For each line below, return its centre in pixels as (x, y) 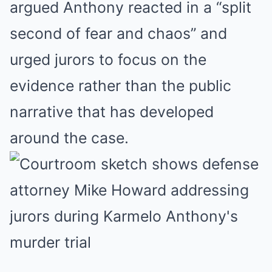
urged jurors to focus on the (108, 59)
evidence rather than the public (121, 86)
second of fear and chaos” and (118, 33)
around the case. (69, 138)
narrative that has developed (112, 112)
